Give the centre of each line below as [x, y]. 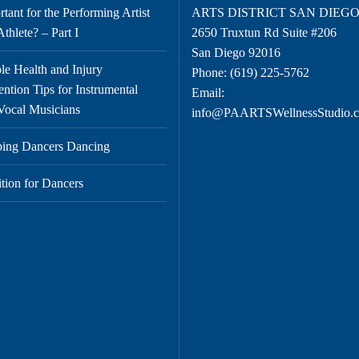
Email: [208, 92]
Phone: [211, 72]
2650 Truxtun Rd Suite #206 [264, 32]
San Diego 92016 [236, 52]
